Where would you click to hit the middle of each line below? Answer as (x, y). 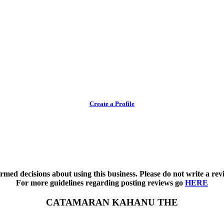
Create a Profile (112, 104)
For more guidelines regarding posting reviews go (100, 183)
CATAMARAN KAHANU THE (112, 202)
